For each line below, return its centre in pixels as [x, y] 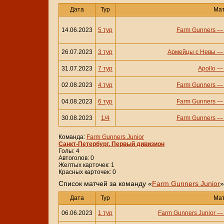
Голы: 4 [69, 151]
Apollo [207, 69]
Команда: [72, 137]
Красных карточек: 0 [87, 172]
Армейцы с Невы [191, 52]
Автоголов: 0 [76, 158]
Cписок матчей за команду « [105, 184]
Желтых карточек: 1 [86, 165]
